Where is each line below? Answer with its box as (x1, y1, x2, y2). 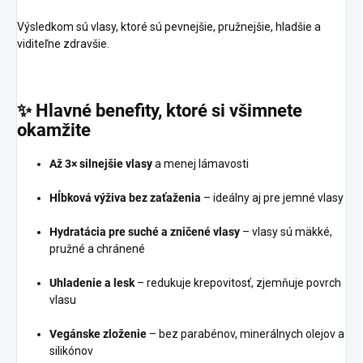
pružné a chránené (49, 241, 145, 255)
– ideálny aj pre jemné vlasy (201, 190, 344, 204)
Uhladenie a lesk (49, 275, 135, 289)
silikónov (49, 344, 93, 357)
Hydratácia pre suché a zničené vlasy (49, 224, 240, 238)
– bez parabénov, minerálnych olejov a (147, 327, 344, 340)
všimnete (229, 100, 302, 121)
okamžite (17, 119, 91, 140)
